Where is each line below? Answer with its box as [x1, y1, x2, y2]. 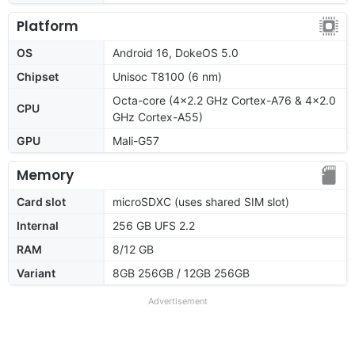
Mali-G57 [113, 133, 159, 147]
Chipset [17, 69, 59, 83]
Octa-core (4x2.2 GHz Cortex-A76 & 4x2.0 [113, 93, 336, 107]
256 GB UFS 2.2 [113, 218, 195, 232]
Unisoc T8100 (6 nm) [113, 69, 222, 83]
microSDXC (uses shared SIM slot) [113, 194, 289, 208]
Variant [17, 265, 55, 280]
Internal [17, 218, 59, 232]
